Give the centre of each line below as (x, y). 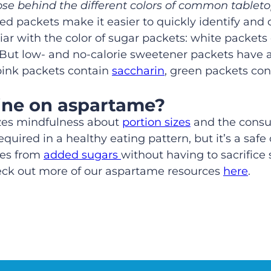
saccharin (138, 71)
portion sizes (156, 122)
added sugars (82, 155)
